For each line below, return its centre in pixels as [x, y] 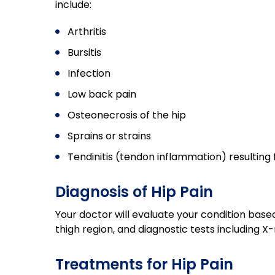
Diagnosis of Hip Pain [134, 192]
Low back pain [102, 94]
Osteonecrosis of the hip [127, 115]
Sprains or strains [109, 136]
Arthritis [87, 32]
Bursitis [84, 52]
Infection [89, 73]
